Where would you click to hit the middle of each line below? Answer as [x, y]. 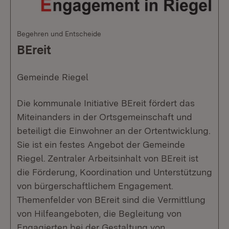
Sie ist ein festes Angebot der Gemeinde [101, 144]
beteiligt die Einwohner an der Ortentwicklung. [114, 131]
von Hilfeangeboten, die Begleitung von [99, 213]
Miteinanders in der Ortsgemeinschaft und [105, 117]
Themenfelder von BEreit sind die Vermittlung [111, 200]
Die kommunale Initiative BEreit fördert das [106, 103]
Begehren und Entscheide [59, 34]
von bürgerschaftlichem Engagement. [95, 186]
